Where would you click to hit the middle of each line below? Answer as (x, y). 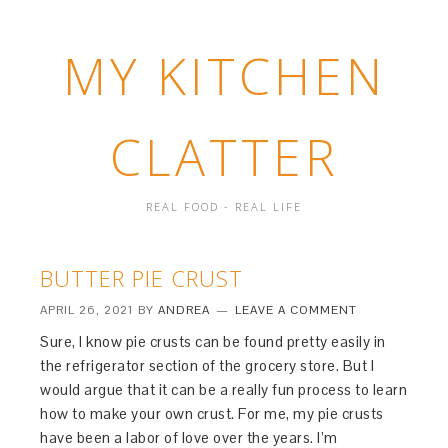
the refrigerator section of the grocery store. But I (207, 365)
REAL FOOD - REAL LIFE (224, 206)
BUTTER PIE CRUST (142, 278)
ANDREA (184, 310)
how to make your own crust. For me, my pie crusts (212, 413)
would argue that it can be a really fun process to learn (224, 389)
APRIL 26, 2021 (87, 310)
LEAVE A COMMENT (296, 310)
